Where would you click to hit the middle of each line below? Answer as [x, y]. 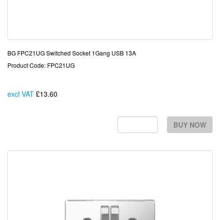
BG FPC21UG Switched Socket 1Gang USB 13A [72, 53]
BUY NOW [190, 125]
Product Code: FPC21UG [41, 65]
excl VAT [21, 94]
